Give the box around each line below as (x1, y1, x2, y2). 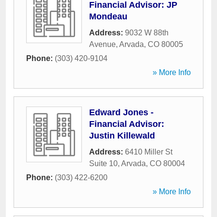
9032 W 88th (125, 29, 169, 37)
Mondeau (89, 12, 127, 21)
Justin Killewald (89, 131, 155, 140)
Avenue (89, 40, 116, 48)
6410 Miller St (125, 148, 172, 156)
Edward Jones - (89, 108, 154, 117)
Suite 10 (89, 159, 118, 168)
